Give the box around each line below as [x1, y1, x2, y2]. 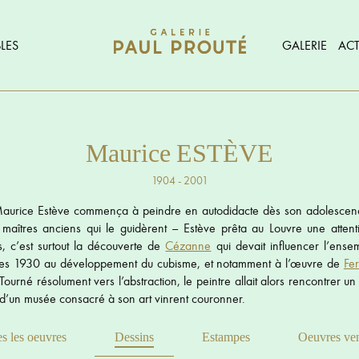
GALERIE [282, 36, 327, 54]
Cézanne [165, 237, 212, 254]
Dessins [115, 330, 154, 344]
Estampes [202, 330, 250, 344]
